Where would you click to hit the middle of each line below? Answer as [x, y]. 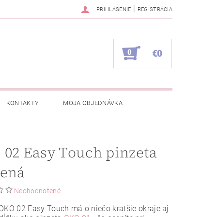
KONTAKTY [23, 103]
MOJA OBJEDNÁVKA [93, 103]
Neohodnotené [37, 191]
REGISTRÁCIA [155, 9]
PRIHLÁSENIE [114, 9]
